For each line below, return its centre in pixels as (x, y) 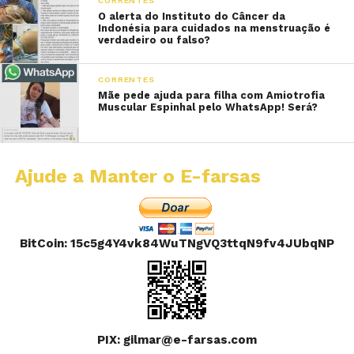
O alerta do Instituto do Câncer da (192, 17)
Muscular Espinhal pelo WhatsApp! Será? (208, 107)
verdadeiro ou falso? (154, 40)
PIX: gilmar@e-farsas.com (177, 340)
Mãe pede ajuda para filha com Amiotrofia (212, 96)
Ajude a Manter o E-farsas (137, 177)
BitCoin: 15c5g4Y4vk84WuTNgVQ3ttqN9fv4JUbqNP (177, 244)
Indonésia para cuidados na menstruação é (215, 28)
